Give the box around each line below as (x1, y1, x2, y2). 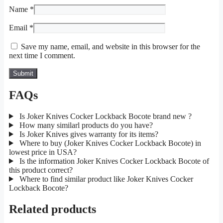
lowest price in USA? (9, 147, 77, 156)
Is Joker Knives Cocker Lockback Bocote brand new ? (17, 111, 192, 120)
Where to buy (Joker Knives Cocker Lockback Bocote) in (17, 138, 201, 147)
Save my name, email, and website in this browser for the (21, 42, 200, 51)
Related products (9, 202, 96, 216)
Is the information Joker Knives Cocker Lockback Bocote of (17, 156, 209, 165)
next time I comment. (9, 51, 75, 60)
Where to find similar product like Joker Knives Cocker (17, 174, 193, 183)
